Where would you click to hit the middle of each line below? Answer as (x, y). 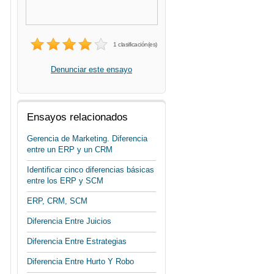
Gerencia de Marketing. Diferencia (87, 139)
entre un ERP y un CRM (70, 150)
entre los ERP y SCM (65, 181)
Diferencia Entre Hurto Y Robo (80, 261)
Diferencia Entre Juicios (69, 221)
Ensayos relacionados (77, 117)
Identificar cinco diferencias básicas (91, 170)
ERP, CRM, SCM (57, 201)
